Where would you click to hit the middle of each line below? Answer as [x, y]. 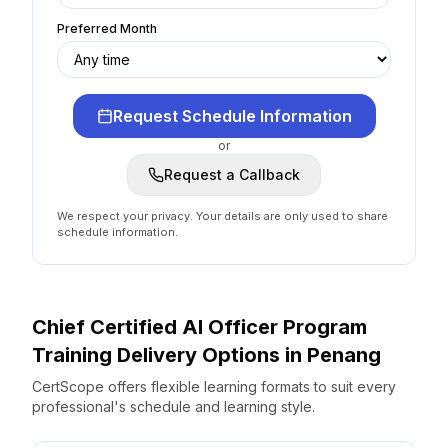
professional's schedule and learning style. [173, 406]
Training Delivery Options [158, 355]
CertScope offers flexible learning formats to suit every [214, 386]
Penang [344, 355]
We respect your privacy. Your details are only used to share [222, 216]
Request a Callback [232, 174]
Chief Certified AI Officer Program [199, 327]
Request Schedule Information [232, 116]
